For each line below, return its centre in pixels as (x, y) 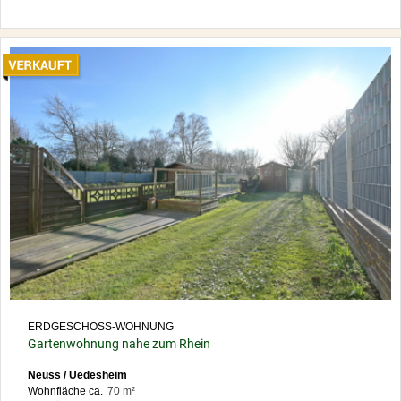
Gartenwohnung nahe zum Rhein (119, 344)
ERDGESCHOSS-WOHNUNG (101, 327)
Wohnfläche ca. (65, 392)
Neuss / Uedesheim (77, 375)
